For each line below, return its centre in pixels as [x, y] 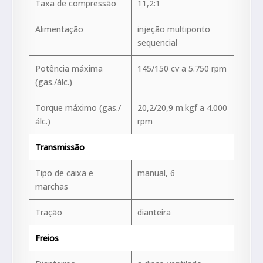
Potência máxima [69, 69]
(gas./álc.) [54, 82]
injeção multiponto [174, 29]
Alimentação [59, 29]
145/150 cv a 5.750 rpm [182, 69]
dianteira [154, 213]
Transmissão [60, 147]
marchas [52, 187]
